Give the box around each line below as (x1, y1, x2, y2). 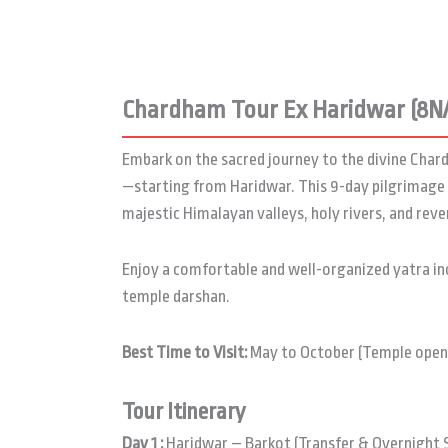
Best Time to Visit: (122, 342, 247, 362)
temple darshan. (122, 286, 230, 306)
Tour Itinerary (122, 399, 245, 426)
